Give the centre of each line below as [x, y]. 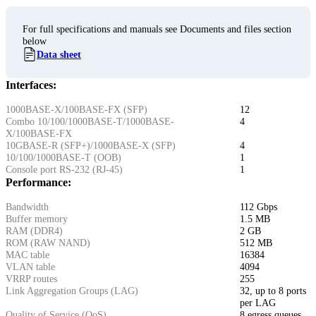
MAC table [28, 255]
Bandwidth [27, 207]
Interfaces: [31, 85]
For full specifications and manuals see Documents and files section [157, 30]
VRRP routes [31, 279]
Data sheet [59, 54]
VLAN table [30, 267]
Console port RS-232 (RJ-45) [64, 170]
